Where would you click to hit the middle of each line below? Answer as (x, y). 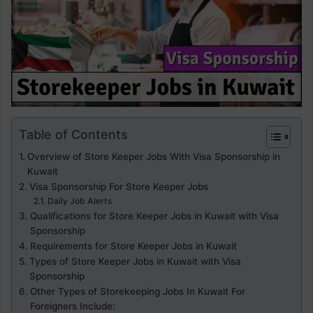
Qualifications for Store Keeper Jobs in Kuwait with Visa (154, 216)
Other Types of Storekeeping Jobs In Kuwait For (137, 291)
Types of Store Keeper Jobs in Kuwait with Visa (135, 261)
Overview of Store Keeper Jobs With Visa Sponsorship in (153, 156)
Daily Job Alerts (80, 201)
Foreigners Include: (72, 306)
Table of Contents (73, 134)
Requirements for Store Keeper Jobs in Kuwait (133, 246)
